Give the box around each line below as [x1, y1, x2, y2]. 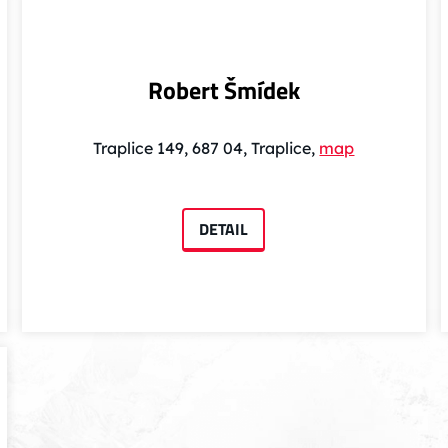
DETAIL [199, 217, 249, 242]
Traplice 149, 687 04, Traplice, [93, 138, 320, 159]
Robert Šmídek [147, 72, 300, 109]
